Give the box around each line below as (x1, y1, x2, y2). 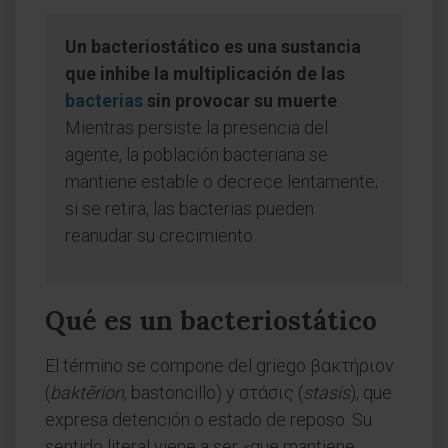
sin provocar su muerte (143, 90, 337, 111)
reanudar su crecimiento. (65, 225, 256, 246)
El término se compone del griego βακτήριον (45, 355, 394, 376)
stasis (303, 382, 350, 403)
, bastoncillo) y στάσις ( (124, 382, 303, 403)
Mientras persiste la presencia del (65, 117, 328, 138)
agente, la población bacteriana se (65, 144, 328, 165)
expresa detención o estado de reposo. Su (45, 409, 372, 430)
